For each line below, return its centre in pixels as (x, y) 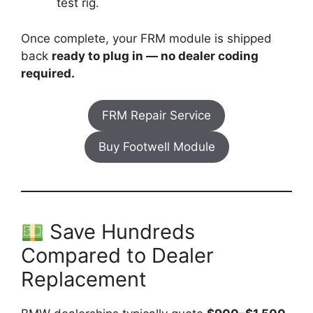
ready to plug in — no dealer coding (155, 56)
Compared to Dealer (117, 256)
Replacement (84, 279)
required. (48, 73)
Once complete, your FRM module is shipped (146, 38)
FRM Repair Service (156, 116)
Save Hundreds (120, 232)
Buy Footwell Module (156, 147)
